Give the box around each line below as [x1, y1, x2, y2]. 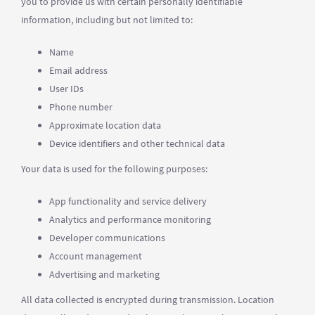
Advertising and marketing [49, 268, 160, 281]
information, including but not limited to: [21, 13, 193, 26]
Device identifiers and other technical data [49, 137, 225, 150]
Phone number [49, 101, 112, 113]
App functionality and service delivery [49, 195, 207, 207]
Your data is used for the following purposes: [21, 162, 207, 175]
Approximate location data [49, 119, 161, 131]
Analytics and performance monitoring [49, 213, 211, 226]
